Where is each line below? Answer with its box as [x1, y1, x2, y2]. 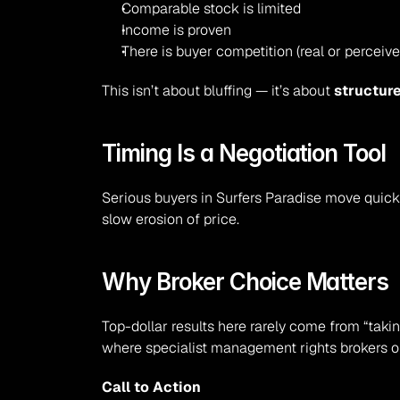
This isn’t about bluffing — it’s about [102, 81, 335, 100]
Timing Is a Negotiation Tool [102, 139, 387, 167]
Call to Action [102, 378, 202, 396]
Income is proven [121, 21, 232, 39]
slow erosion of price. [102, 210, 240, 229]
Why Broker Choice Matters [102, 268, 389, 296]
